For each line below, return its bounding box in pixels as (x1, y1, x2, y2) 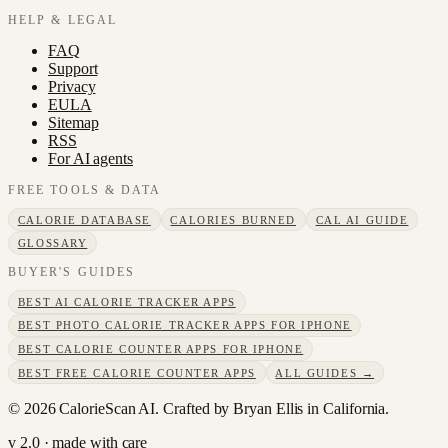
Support (48, 60, 98, 78)
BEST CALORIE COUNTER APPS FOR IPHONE (17, 342, 304, 355)
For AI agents (48, 150, 133, 168)
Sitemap (48, 114, 99, 132)
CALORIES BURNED (170, 213, 297, 226)
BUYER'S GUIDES (8, 266, 136, 279)
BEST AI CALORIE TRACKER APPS (17, 295, 236, 308)
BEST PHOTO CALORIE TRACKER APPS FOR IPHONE (17, 319, 352, 332)
